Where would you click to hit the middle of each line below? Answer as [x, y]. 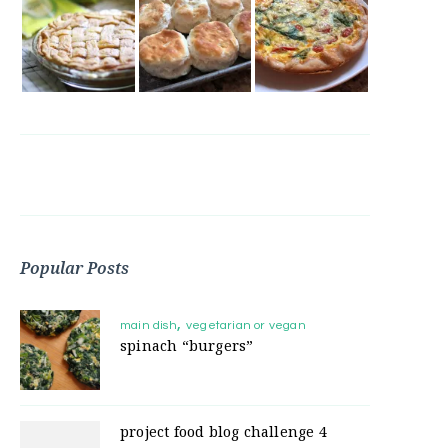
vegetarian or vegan [246, 325]
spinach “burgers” [187, 345]
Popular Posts [74, 267]
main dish [148, 325]
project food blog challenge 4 [223, 431]
